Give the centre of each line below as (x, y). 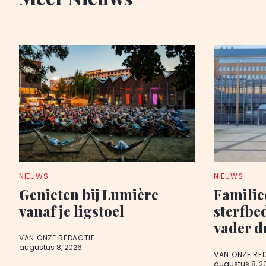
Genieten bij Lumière (89, 194)
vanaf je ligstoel (72, 210)
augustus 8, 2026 (50, 247)
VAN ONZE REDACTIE (57, 237)
